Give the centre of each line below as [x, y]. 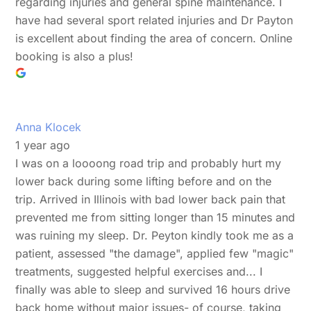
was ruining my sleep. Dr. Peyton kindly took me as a [155, 235]
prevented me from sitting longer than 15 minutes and [155, 217]
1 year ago [43, 145]
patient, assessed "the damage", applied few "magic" [155, 253]
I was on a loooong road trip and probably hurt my [149, 163]
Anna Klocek [49, 127]
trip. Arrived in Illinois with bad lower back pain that [151, 199]
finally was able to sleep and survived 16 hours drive [153, 289]
